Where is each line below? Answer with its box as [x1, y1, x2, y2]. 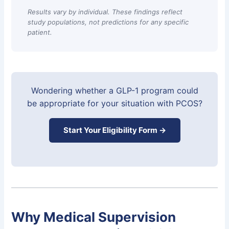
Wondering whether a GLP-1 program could [31, 85, 198, 96]
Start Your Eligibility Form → [63, 125, 166, 135]
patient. [28, 28, 53, 36]
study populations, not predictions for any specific [28, 17, 189, 26]
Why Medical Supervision [11, 209, 176, 225]
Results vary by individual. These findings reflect [28, 7, 183, 16]
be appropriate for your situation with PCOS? [27, 98, 202, 108]
